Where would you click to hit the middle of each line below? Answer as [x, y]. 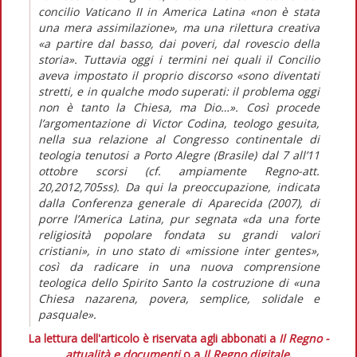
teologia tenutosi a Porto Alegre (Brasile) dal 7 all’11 [179, 155]
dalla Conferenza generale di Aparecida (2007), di [179, 202]
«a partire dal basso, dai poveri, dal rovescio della [179, 43]
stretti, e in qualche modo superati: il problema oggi [179, 91]
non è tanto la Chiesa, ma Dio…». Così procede [179, 107]
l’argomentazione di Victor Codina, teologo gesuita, [179, 123]
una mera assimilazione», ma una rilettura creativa [179, 27]
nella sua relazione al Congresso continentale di [179, 139]
